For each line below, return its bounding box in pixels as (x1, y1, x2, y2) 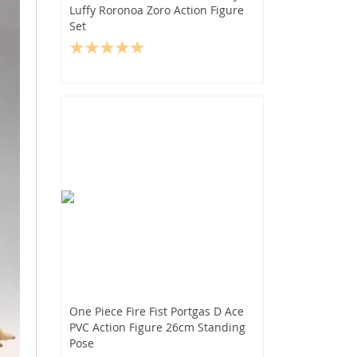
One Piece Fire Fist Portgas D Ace (69, 303, 244, 319)
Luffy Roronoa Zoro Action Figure (69, 2, 244, 18)
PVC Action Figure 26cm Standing (69, 319, 245, 335)
